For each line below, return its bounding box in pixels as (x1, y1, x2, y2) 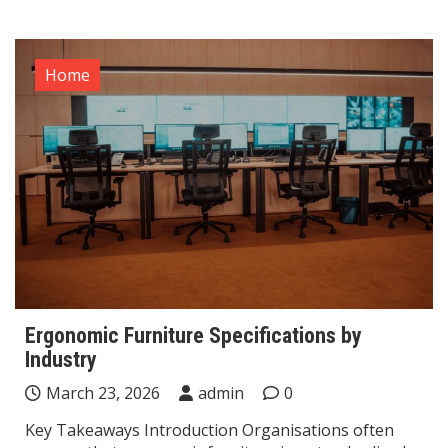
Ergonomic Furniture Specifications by (25, 323, 362, 349)
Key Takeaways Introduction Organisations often (25, 419, 394, 442)
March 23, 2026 (46, 382, 160, 405)
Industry (25, 347, 97, 373)
